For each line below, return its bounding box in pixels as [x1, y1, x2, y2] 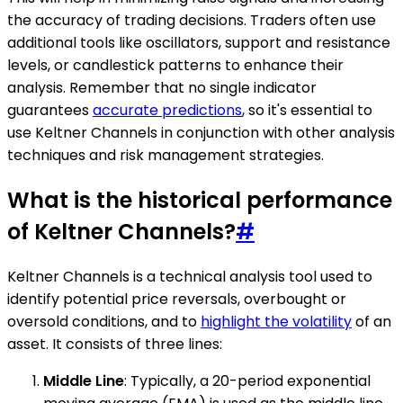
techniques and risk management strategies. [7, 145, 324, 166]
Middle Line [43, 371, 124, 392]
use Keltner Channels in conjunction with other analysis [7, 122, 395, 144]
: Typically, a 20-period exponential [124, 371, 371, 392]
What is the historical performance [7, 185, 392, 216]
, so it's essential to [242, 100, 372, 121]
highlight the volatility [201, 311, 352, 333]
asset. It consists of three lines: [7, 334, 222, 355]
